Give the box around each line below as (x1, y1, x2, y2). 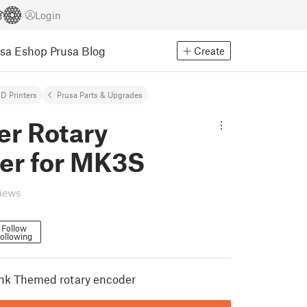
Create (194, 45, 225, 57)
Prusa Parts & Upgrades (57, 90, 143, 99)
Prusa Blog (50, 43, 106, 58)
